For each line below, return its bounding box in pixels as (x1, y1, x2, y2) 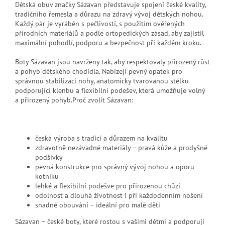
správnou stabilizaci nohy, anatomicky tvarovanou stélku (15, 76, 189, 85)
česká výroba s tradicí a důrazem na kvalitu (35, 133, 168, 143)
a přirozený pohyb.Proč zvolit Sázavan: (15, 95, 133, 104)
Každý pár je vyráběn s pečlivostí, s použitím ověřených (15, 19, 185, 28)
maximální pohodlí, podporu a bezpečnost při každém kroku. (15, 38, 201, 47)
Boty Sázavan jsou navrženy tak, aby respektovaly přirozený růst (15, 57, 210, 66)
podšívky (35, 152, 63, 162)
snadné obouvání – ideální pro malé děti (35, 200, 160, 209)
